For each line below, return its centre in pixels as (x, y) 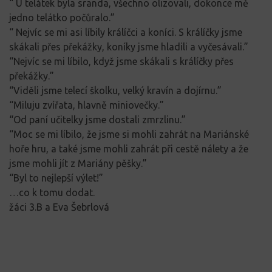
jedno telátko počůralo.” (62, 17)
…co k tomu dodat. (52, 192)
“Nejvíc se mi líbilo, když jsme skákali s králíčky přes (121, 61)
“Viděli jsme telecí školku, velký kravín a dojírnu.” (115, 90)
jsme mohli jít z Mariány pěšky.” (78, 163)
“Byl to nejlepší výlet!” (56, 178)
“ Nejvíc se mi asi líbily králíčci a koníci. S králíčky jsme (126, 32)
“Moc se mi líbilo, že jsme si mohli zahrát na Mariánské (129, 134)
